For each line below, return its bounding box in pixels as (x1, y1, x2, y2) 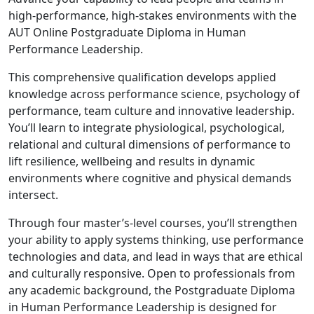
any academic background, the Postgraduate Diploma (8, 282, 295, 298)
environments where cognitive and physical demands (8, 170, 292, 186)
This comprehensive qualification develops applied (8, 69, 276, 85)
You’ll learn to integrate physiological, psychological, (8, 120, 285, 135)
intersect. (8, 187, 58, 203)
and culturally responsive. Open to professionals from (8, 266, 295, 281)
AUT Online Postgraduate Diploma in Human (8, 25, 246, 40)
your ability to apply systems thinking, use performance (8, 232, 303, 247)
